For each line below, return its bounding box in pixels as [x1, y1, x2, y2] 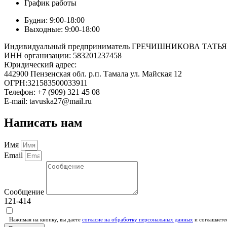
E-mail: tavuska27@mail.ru [4, 97, 92, 106]
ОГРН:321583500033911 [4, 79, 88, 88]
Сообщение [4, 187, 46, 196]
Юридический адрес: [4, 60, 77, 69]
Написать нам [4, 116, 82, 130]
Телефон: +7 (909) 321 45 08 [4, 88, 100, 97]
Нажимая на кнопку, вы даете [9, 216, 82, 222]
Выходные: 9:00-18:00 [24, 25, 100, 34]
